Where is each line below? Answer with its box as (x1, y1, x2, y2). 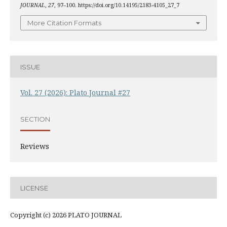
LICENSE (20, 183, 48, 192)
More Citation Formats (27, 19, 101, 27)
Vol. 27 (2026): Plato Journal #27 (20, 88, 130, 98)
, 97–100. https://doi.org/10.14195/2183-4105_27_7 (54, 1, 179, 9)
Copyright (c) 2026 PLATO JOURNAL (10, 210, 122, 220)
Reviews (20, 141, 49, 152)
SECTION (20, 115, 50, 123)
